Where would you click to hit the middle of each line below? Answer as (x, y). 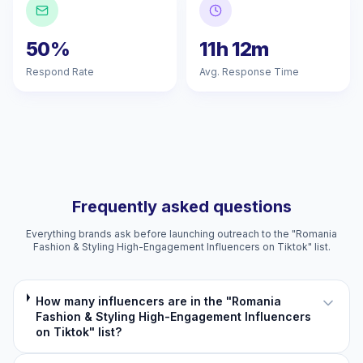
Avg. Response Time (249, 72)
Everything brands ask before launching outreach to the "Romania (181, 234)
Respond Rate (60, 72)
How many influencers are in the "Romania (159, 301)
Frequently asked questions (181, 207)
